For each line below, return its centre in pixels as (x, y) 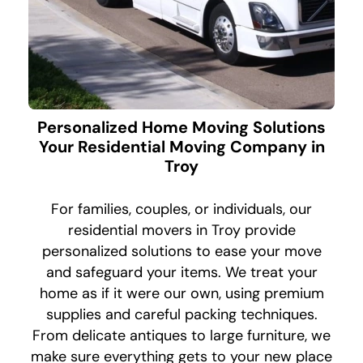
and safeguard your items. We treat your (181, 273)
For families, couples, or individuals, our (181, 209)
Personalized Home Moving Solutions (181, 128)
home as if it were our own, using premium (181, 294)
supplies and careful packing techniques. (181, 315)
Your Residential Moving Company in (181, 147)
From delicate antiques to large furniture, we (181, 336)
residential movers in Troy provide (181, 231)
